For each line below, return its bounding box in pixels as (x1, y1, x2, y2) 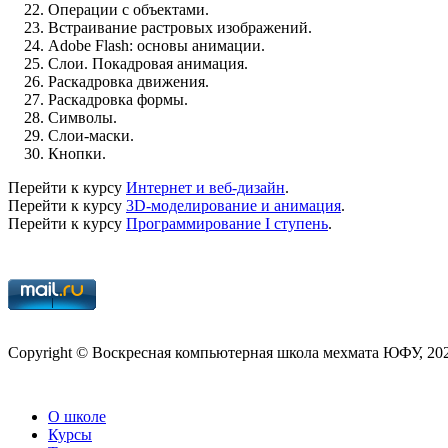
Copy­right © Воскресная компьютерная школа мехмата (8, 343, 383, 361)
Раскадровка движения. (48, 72, 209, 90)
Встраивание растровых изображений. (48, 18, 312, 36)
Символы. (48, 108, 117, 126)
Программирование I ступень (126, 214, 328, 232)
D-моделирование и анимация (134, 196, 341, 214)
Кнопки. (48, 144, 106, 162)
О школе (48, 407, 106, 425)
